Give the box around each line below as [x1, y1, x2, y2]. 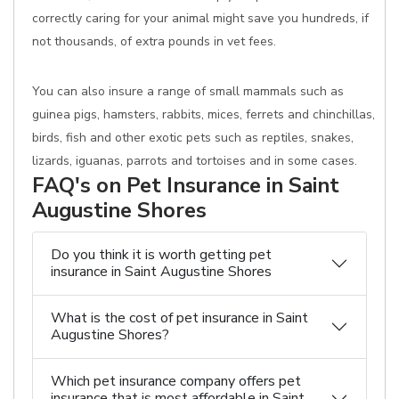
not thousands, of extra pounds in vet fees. [32, 33, 276, 50]
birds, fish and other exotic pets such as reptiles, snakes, [32, 129, 354, 146]
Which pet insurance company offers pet [51, 371, 301, 391]
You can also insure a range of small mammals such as [32, 83, 344, 100]
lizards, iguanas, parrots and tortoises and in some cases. [32, 152, 357, 169]
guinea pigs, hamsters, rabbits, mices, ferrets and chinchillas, [32, 106, 375, 123]
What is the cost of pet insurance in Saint [51, 308, 308, 328]
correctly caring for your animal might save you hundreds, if [32, 10, 369, 27]
